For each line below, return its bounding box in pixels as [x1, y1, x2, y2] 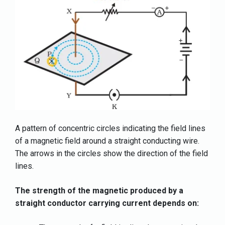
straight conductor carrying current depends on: [15, 198, 199, 208]
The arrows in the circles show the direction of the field [15, 148, 208, 158]
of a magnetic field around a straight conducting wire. [15, 136, 199, 146]
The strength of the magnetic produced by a [15, 185, 183, 195]
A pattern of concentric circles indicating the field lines [15, 123, 205, 133]
